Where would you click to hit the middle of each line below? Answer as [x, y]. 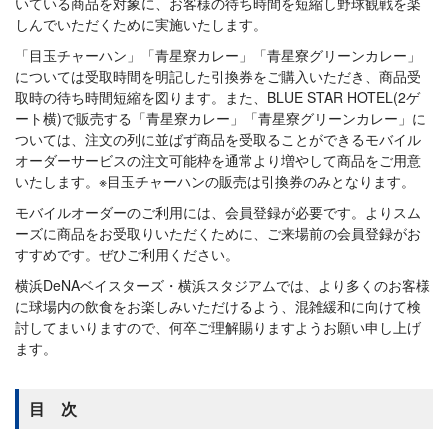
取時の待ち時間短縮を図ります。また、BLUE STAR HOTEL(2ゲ [217, 97]
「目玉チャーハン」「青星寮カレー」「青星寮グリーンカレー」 [218, 55]
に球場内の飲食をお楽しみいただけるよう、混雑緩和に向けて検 [218, 306]
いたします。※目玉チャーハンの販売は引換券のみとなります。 [215, 181]
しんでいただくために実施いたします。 [141, 24]
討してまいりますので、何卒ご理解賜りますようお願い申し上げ [218, 327]
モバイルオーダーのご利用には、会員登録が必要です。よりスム [218, 212]
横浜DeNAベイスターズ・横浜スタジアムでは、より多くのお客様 [222, 285]
